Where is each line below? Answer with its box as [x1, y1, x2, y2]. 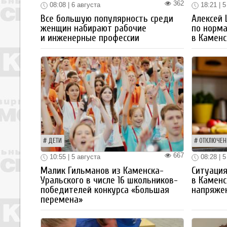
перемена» [41, 194, 83, 205]
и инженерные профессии [41, 32, 139, 44]
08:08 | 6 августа [48, 1, 100, 9]
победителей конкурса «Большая [41, 184, 169, 196]
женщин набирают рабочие [41, 23, 146, 34]
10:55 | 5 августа [48, 153, 100, 161]
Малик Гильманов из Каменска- [41, 165, 164, 176]
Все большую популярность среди [41, 13, 173, 25]
